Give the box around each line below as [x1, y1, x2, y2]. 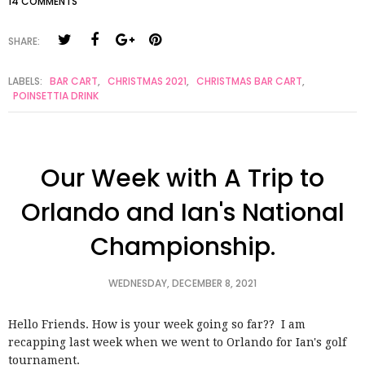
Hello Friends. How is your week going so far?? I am [8, 317, 306, 331]
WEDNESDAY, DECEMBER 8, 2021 [108, 275, 257, 290]
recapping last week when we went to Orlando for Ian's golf [8, 335, 346, 349]
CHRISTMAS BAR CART [196, 73, 302, 88]
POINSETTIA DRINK [13, 88, 99, 103]
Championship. [90, 229, 275, 264]
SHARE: [8, 33, 40, 48]
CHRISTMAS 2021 [108, 73, 187, 88]
